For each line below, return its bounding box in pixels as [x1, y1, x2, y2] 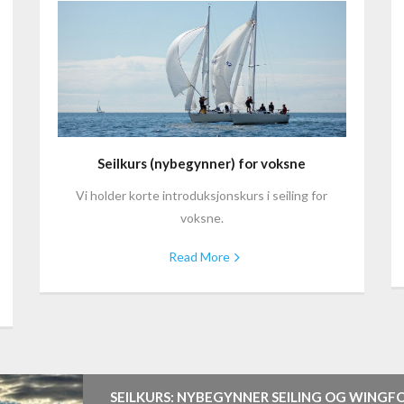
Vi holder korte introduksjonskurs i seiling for [76, 188, 328, 204]
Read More [168, 249, 230, 265]
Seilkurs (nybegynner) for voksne [97, 155, 307, 172]
